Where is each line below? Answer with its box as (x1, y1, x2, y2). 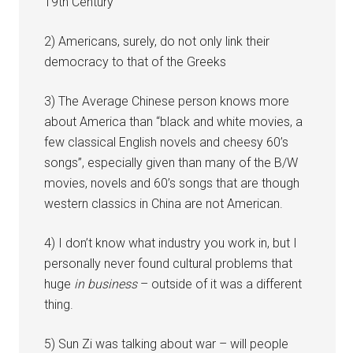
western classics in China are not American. (44, 195, 284, 211)
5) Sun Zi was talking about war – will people (44, 336, 289, 351)
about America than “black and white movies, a (44, 113, 303, 129)
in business (74, 276, 138, 292)
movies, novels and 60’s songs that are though (44, 175, 300, 191)
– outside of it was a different (137, 276, 303, 292)
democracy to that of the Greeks (44, 54, 227, 69)
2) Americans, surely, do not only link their (44, 33, 270, 49)
